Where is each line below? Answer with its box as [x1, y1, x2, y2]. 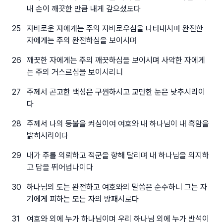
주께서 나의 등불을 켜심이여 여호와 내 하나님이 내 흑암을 [26, 119, 209, 128]
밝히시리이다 [26, 131, 68, 140]
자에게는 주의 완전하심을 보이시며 [26, 36, 137, 45]
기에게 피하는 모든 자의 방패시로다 [26, 194, 139, 204]
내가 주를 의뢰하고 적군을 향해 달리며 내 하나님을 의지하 [26, 151, 209, 160]
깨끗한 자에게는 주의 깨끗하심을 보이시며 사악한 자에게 [26, 55, 205, 65]
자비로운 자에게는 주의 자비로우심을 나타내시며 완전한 [26, 24, 203, 33]
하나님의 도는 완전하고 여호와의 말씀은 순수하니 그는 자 [26, 182, 207, 192]
